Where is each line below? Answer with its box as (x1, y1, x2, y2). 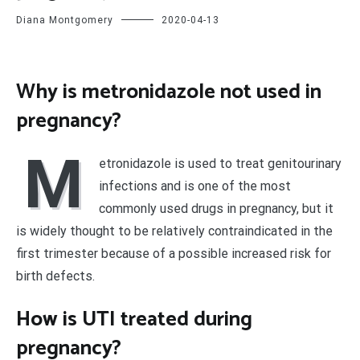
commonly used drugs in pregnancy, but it (99, 201, 333, 217)
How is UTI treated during (16, 301, 252, 337)
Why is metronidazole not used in (16, 74, 321, 109)
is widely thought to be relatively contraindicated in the (16, 223, 333, 239)
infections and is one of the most (99, 178, 291, 194)
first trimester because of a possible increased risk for (16, 246, 331, 262)
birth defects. (16, 268, 95, 284)
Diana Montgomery (16, 14, 113, 26)
